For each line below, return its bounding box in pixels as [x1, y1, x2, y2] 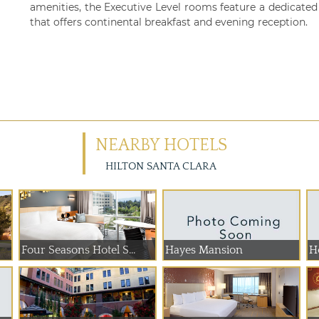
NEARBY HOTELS [95, 136, 227, 155]
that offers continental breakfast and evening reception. [30, 16, 308, 28]
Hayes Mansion [165, 244, 243, 256]
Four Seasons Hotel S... [21, 244, 135, 256]
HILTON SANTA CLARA [105, 160, 216, 172]
